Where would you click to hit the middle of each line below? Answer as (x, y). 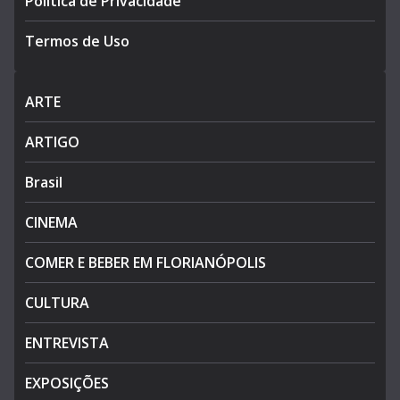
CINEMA (51, 223)
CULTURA (57, 303)
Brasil (44, 183)
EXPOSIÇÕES (67, 383)
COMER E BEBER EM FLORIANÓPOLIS (146, 263)
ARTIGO (52, 142)
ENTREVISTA (67, 343)
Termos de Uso (77, 42)
